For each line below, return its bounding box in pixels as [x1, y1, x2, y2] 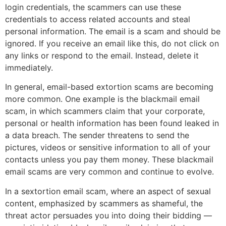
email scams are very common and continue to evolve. [5, 166, 214, 177]
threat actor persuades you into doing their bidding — [5, 210, 212, 220]
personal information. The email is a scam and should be [5, 26, 220, 36]
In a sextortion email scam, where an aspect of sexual [5, 186, 211, 196]
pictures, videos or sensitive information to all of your [5, 142, 210, 153]
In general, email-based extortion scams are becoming [5, 82, 213, 92]
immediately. [5, 62, 53, 73]
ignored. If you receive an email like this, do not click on [5, 38, 219, 48]
